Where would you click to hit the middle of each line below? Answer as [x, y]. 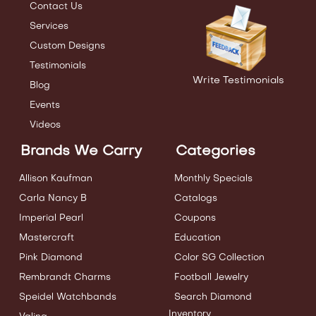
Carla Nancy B [53, 199]
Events [45, 106]
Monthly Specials [213, 179]
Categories [215, 152]
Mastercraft [47, 238]
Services [49, 27]
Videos [45, 126]
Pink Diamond [51, 258]
